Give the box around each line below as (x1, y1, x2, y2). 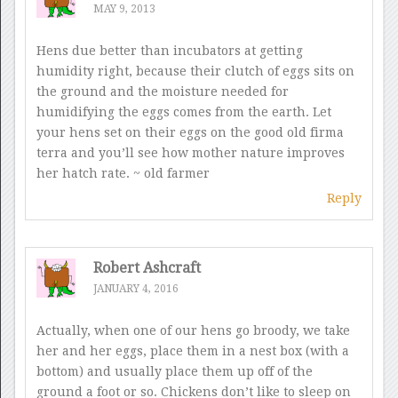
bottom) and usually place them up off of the (36, 363, 313, 378)
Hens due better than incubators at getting (36, 44, 303, 59)
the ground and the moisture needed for (36, 84, 289, 99)
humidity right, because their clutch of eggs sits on (36, 64, 354, 79)
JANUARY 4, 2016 (92, 282, 179, 295)
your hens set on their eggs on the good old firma (36, 125, 344, 140)
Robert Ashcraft (92, 259, 201, 276)
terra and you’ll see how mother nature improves (36, 146, 345, 161)
